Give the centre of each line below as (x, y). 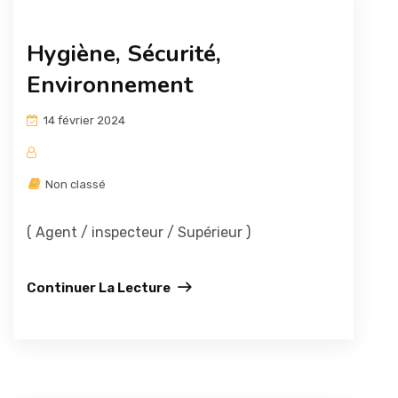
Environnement (110, 85)
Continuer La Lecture (99, 288)
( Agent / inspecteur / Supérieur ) (139, 232)
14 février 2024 (83, 120)
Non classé (74, 184)
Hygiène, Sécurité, (124, 54)
